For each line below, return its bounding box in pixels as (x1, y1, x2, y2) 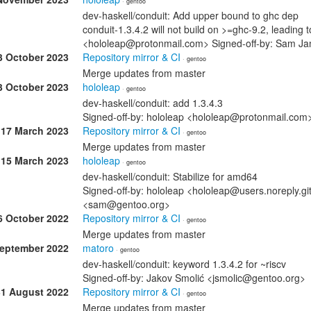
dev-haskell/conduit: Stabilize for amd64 (83, 169, 258, 183)
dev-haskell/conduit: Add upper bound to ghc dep (83, 8, 299, 22)
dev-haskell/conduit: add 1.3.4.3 (83, 96, 223, 110)
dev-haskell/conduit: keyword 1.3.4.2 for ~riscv (83, 257, 286, 271)
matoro (83, 241, 114, 255)
